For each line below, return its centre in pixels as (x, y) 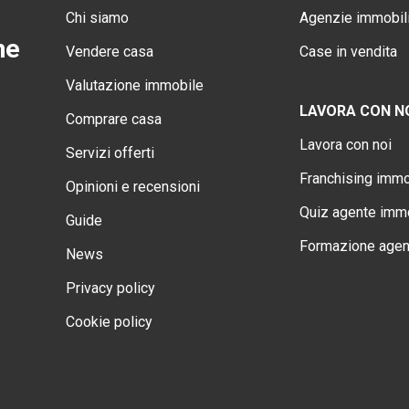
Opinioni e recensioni (133, 187)
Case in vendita (348, 52)
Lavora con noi (346, 145)
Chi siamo (97, 18)
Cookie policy (109, 322)
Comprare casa (114, 119)
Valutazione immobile (135, 85)
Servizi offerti (110, 153)
